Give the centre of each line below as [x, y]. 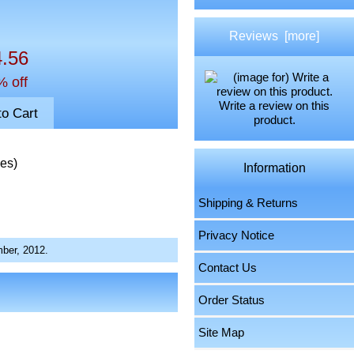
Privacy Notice [237, 235]
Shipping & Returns [249, 203]
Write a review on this [275, 105]
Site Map [222, 332]
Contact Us [228, 267]
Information [274, 168]
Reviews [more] [275, 36]
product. [274, 120]
